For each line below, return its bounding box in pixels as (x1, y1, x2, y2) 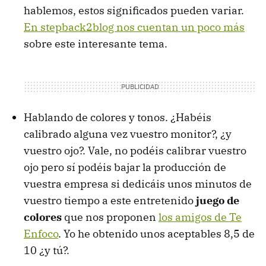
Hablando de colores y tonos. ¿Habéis (24, 110, 211, 124)
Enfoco (24, 226, 58, 240)
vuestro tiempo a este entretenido (24, 193, 196, 207)
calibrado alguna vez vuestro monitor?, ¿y (24, 126, 232, 141)
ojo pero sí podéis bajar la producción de (24, 160, 226, 174)
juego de (196, 193, 239, 207)
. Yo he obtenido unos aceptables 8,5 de (58, 226, 255, 240)
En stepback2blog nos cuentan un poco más (24, 20, 245, 34)
